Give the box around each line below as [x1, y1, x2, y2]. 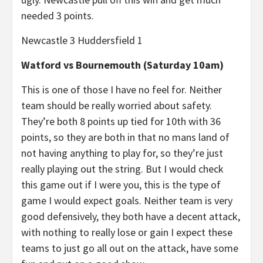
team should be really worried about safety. [21, 99, 212, 112]
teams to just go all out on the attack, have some [21, 241, 238, 255]
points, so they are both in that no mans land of [21, 130, 230, 144]
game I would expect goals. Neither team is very [21, 194, 232, 207]
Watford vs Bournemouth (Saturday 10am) [21, 58, 224, 72]
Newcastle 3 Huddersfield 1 [21, 33, 143, 47]
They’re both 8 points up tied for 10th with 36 [21, 114, 221, 128]
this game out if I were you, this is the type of [21, 178, 221, 191]
